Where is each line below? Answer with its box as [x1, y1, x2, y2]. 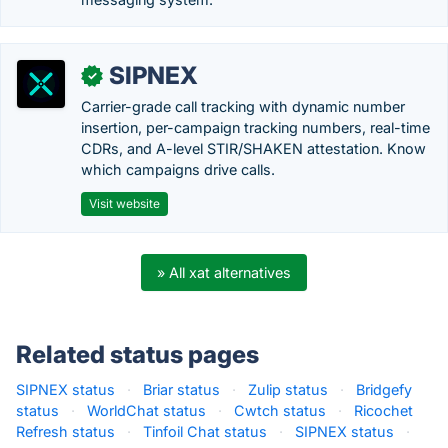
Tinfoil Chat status [143, 423, 267, 440]
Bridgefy [356, 381, 412, 398]
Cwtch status [234, 402, 326, 419]
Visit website [89, 196, 160, 211]
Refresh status [16, 423, 115, 440]
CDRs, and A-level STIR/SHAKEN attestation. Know [81, 140, 426, 157]
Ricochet [354, 402, 413, 419]
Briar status [143, 381, 220, 398]
